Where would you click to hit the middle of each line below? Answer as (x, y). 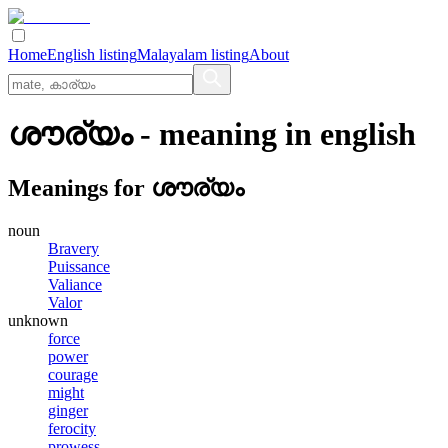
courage (73, 374)
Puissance (79, 266)
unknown (38, 320)
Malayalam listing (193, 54)
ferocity (72, 428)
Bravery (73, 248)
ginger (68, 410)
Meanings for (79, 187)
